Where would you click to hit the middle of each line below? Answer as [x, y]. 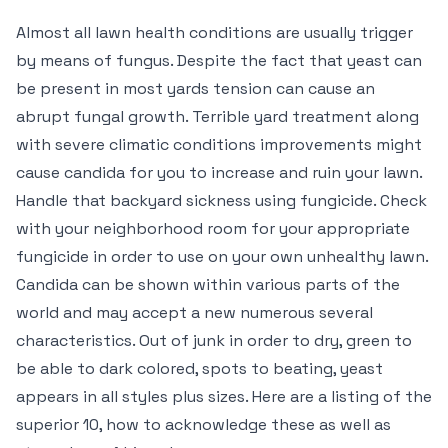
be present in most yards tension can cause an [195, 88]
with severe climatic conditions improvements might [219, 144]
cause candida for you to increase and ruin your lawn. [219, 172]
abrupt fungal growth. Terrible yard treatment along [217, 116]
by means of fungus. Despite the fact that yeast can [219, 60]
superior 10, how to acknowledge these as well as [203, 424]
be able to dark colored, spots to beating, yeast [199, 368]
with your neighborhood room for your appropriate [213, 228]
